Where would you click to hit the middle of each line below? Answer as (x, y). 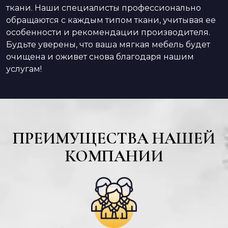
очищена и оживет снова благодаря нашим (100, 57)
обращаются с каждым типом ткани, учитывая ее (111, 20)
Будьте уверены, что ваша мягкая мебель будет (108, 45)
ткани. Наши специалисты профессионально (104, 8)
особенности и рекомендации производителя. (108, 33)
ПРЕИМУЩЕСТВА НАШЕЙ (114, 138)
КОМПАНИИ (114, 156)
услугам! (24, 69)
